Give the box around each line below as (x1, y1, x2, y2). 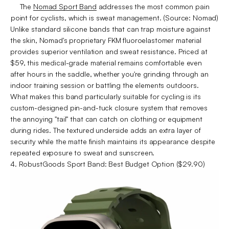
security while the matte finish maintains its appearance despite (10, 136, 216, 146)
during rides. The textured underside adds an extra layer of (10, 125, 201, 134)
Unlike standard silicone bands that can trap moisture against (10, 24, 211, 33)
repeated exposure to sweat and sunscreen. (10, 148, 155, 157)
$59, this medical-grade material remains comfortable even (10, 58, 202, 67)
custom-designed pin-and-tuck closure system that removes (10, 103, 208, 112)
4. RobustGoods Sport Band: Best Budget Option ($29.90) (10, 159, 205, 168)
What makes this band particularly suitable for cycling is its (10, 91, 201, 101)
